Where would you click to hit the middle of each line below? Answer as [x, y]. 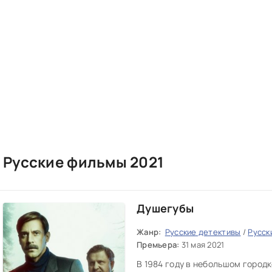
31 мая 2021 [203, 245]
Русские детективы [203, 232]
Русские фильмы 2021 [84, 162]
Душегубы [165, 208]
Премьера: [158, 245]
